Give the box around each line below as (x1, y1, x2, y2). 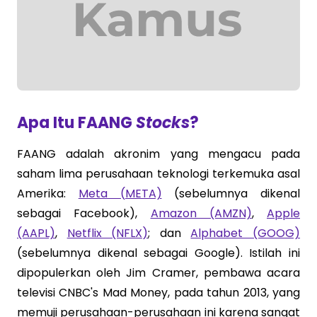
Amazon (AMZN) (150, 205, 252, 221)
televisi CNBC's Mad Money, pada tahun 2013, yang (17, 284, 300, 301)
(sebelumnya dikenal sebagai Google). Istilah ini (17, 245, 300, 261)
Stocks (136, 112, 190, 134)
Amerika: (17, 185, 79, 202)
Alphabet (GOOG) (190, 225, 301, 241)
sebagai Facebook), (17, 205, 151, 221)
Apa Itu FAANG (17, 112, 136, 134)
